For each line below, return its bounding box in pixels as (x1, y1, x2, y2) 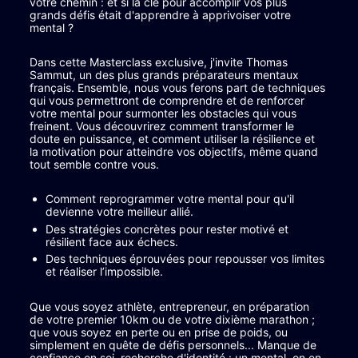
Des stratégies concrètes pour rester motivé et (46, 221, 292, 236)
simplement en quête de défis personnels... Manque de (30, 337, 320, 352)
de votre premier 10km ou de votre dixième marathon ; (30, 312, 318, 326)
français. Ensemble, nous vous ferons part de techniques (30, 81, 328, 95)
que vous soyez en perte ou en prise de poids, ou (30, 324, 291, 339)
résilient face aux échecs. (46, 234, 178, 249)
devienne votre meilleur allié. (46, 205, 193, 219)
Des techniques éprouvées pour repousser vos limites (46, 252, 328, 266)
